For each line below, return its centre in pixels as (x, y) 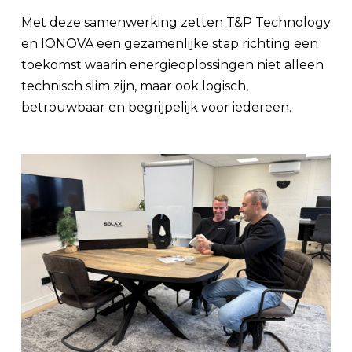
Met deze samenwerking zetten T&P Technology (176, 23)
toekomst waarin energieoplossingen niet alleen (172, 65)
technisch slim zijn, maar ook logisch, (135, 86)
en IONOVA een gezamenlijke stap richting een (170, 44)
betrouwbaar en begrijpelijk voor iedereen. (156, 108)
